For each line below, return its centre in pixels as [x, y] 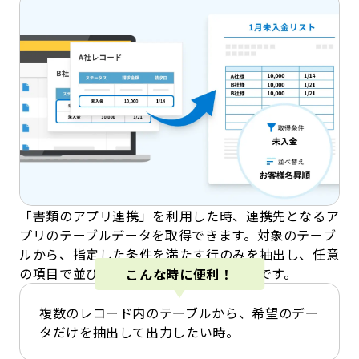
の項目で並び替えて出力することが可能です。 [158, 273]
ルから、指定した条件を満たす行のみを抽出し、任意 [179, 254]
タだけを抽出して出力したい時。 [139, 331]
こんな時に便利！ [179, 274]
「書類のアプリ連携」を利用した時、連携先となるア [179, 215]
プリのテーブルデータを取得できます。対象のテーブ [178, 234]
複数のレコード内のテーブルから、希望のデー [179, 312]
